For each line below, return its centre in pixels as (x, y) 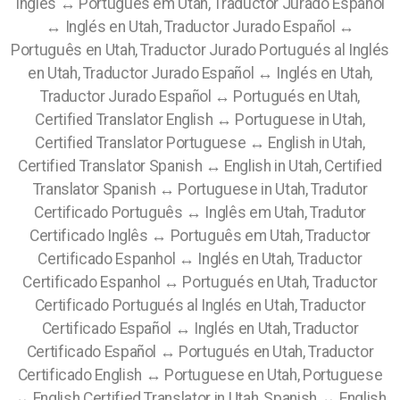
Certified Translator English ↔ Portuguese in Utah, (200, 120)
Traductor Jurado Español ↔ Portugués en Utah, (200, 96)
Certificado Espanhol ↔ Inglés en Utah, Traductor (200, 259)
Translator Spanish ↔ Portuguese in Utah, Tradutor (200, 189)
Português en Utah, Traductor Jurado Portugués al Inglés (200, 50)
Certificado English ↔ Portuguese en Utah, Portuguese (200, 375)
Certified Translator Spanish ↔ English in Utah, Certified (200, 166)
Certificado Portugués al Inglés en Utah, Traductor (200, 305)
